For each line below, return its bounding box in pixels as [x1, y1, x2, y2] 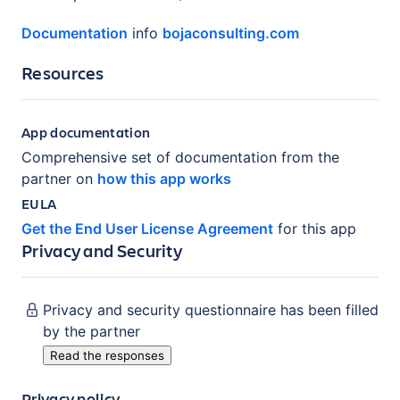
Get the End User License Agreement [21, 219, 273, 237]
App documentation [21, 121, 151, 141]
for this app [278, 219, 356, 237]
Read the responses [50, 347, 164, 362]
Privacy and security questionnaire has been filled [43, 300, 379, 319]
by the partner [43, 321, 140, 340]
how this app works [97, 169, 231, 187]
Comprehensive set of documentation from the [21, 147, 339, 166]
